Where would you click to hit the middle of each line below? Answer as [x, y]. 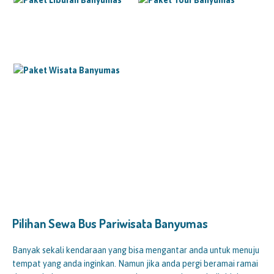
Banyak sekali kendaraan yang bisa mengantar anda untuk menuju [136, 250]
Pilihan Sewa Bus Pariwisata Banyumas [110, 223]
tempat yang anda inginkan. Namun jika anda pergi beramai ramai [135, 263]
